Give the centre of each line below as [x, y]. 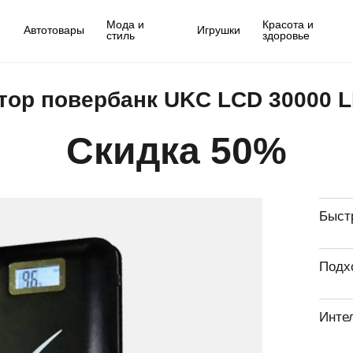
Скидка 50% [176, 151]
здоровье [286, 35]
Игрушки [218, 29]
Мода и [125, 24]
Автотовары [54, 29]
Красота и [288, 24]
